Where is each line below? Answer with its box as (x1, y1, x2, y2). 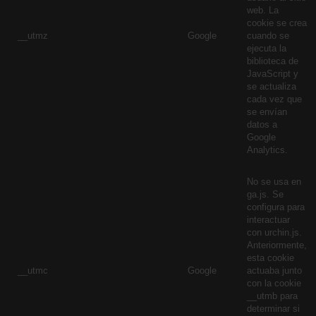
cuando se (247, 30, 289, 41)
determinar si (247, 303, 300, 314)
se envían (247, 107, 287, 117)
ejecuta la (247, 43, 286, 54)
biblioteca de (247, 56, 298, 66)
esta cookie (247, 253, 294, 263)
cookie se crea (247, 18, 307, 28)
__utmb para (247, 291, 298, 301)
